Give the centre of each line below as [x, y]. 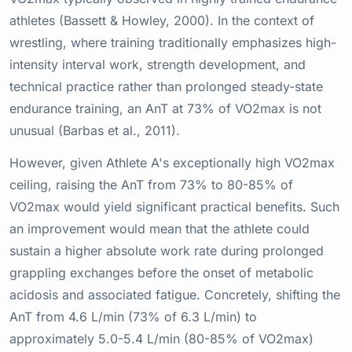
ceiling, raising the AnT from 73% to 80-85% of [151, 184]
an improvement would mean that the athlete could [159, 228]
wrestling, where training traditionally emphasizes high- [173, 43]
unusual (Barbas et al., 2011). [95, 131]
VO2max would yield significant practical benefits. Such [174, 206]
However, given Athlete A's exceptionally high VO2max [172, 162]
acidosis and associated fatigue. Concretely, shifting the [175, 294]
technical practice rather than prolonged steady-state [166, 87]
